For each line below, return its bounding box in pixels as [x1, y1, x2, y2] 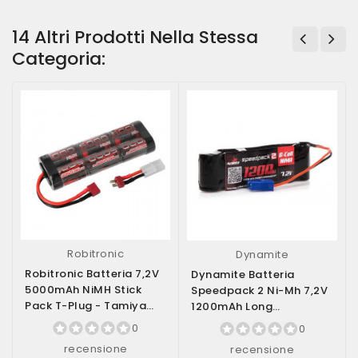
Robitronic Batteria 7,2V [25, 266, 159, 281]
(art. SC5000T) [25, 314, 111, 329]
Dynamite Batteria [191, 267, 295, 282]
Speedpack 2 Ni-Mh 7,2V [191, 283, 328, 298]
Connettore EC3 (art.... [191, 315, 320, 330]
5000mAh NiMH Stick [25, 282, 141, 297]
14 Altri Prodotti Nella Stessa [12, 25, 258, 50]
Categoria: [12, 46, 105, 71]
